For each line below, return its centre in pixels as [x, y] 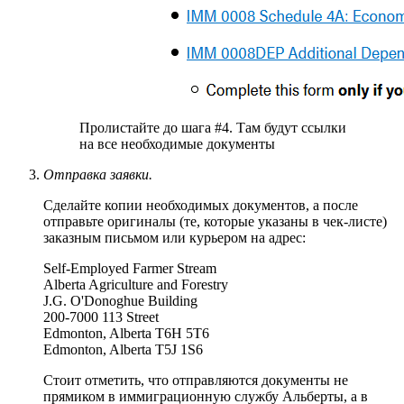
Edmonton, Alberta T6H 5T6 [126, 334]
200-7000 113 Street [101, 317]
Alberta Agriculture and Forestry [136, 285]
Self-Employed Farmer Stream [130, 269]
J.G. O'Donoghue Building [120, 301]
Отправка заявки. [98, 175]
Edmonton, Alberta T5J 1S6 [123, 350]
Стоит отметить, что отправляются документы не [196, 381]
